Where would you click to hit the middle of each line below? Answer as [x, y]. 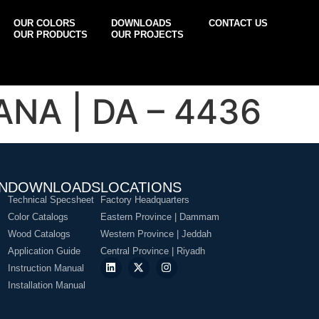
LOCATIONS [141, 187]
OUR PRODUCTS [51, 35]
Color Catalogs [38, 216]
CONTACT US [239, 23]
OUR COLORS [45, 23]
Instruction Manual [46, 268]
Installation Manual [46, 286]
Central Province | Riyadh [152, 251]
